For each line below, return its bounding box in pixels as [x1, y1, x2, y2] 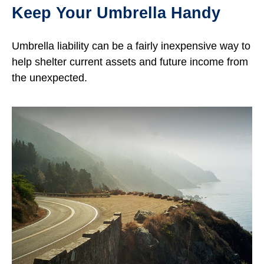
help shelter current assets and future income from [12, 55, 248, 68]
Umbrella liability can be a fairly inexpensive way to [12, 39, 250, 52]
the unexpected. [12, 71, 87, 84]
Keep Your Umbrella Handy [12, 4, 220, 22]
